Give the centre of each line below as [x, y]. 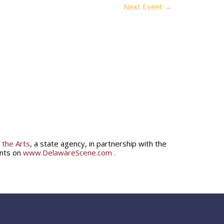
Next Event [144, 7]
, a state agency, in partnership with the [98, 143]
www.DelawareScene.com [67, 152]
